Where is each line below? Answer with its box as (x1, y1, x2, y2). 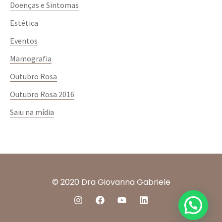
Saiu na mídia (10, 107, 54, 117)
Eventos (10, 36, 38, 46)
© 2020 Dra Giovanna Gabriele (52, 176, 170, 188)
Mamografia (10, 54, 52, 64)
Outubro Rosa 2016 (10, 89, 74, 100)
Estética (10, 18, 38, 28)
